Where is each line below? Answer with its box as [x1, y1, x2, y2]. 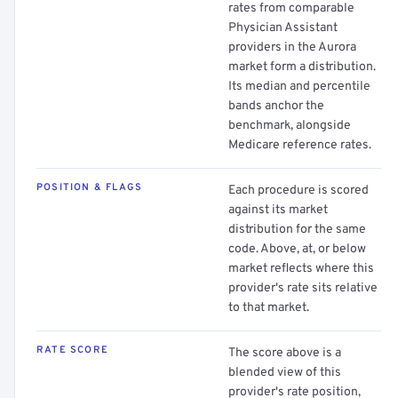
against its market [228, 203, 328, 218]
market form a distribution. [228, 60, 376, 75]
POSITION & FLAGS [36, 181, 143, 194]
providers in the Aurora [228, 40, 356, 55]
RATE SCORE [36, 344, 108, 356]
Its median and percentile [228, 79, 370, 94]
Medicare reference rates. [228, 138, 371, 153]
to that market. [228, 300, 309, 315]
